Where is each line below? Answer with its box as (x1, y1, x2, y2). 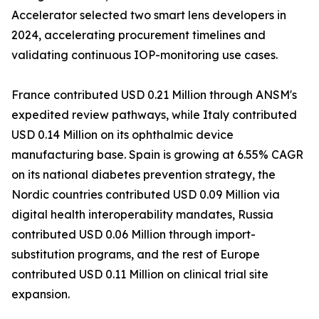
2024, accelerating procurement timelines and (11, 28, 266, 43)
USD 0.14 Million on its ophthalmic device (11, 127, 234, 142)
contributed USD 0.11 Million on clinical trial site (11, 267, 268, 282)
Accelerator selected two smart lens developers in (11, 8, 286, 23)
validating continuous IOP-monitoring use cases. (11, 48, 278, 63)
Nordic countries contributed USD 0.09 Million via (11, 187, 280, 202)
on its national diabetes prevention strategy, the (11, 167, 276, 182)
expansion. (11, 287, 70, 302)
